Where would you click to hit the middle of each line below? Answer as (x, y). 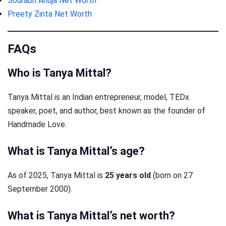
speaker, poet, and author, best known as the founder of (106, 110)
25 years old (128, 175)
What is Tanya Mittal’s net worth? (91, 216)
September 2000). (40, 189)
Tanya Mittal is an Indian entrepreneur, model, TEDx (98, 97)
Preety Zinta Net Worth (50, 14)
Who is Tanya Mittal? (60, 73)
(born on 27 (172, 175)
